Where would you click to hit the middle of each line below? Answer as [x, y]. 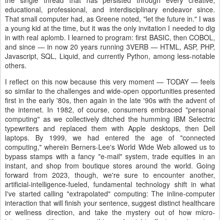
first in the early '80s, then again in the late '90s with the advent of [110, 100]
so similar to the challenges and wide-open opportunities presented [110, 91]
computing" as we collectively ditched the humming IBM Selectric [110, 119]
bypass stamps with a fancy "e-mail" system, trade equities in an [110, 156]
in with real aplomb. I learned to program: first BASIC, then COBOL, [110, 37]
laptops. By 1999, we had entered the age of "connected [110, 137]
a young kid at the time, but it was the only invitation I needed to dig [110, 28]
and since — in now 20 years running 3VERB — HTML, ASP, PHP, [110, 47]
